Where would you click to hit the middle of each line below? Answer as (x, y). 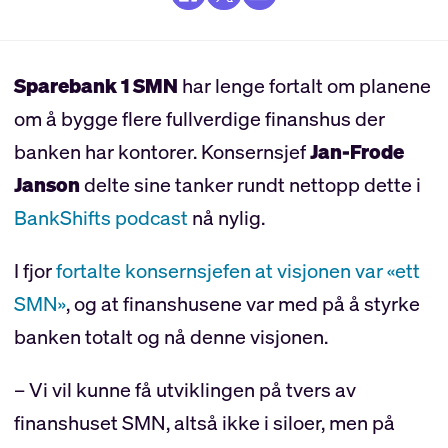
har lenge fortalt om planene (304, 85)
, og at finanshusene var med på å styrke (242, 303)
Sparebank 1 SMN (95, 85)
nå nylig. (226, 217)
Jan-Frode (356, 151)
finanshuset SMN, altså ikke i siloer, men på (204, 422)
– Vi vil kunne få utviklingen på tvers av (184, 389)
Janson (46, 184)
